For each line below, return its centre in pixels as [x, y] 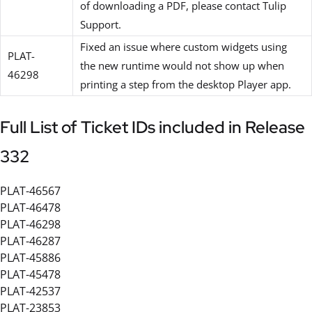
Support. [101, 25]
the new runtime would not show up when [182, 66]
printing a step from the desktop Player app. [186, 85]
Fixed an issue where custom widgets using [184, 47]
